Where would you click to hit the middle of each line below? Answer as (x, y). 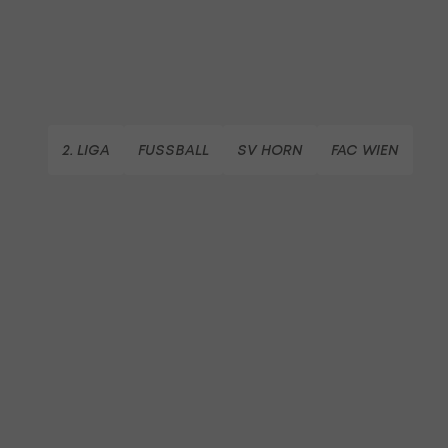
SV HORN (270, 149)
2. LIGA (86, 149)
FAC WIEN (365, 149)
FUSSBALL (173, 149)
